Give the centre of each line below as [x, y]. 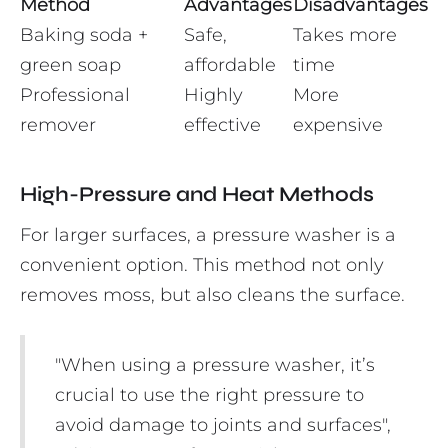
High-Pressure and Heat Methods [197, 195]
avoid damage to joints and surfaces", [223, 425]
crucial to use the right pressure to [209, 395]
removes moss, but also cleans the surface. [212, 295]
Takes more [345, 35]
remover [58, 125]
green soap [70, 65]
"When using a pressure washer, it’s [215, 365]
